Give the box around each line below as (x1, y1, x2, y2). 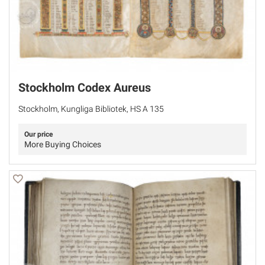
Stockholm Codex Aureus (18, 80, 151, 95)
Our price (24, 130, 53, 139)
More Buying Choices (24, 140, 101, 150)
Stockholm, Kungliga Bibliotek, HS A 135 (18, 104, 164, 114)
